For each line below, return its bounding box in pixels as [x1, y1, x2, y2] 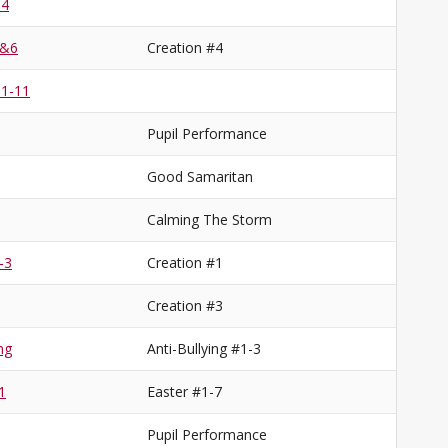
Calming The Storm [147, 210, 272, 229]
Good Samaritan [147, 167, 253, 186]
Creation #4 [147, 38, 223, 57]
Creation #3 [147, 296, 223, 315]
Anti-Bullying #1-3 [147, 339, 261, 358]
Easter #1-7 [147, 382, 222, 401]
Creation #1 [147, 253, 223, 272]
